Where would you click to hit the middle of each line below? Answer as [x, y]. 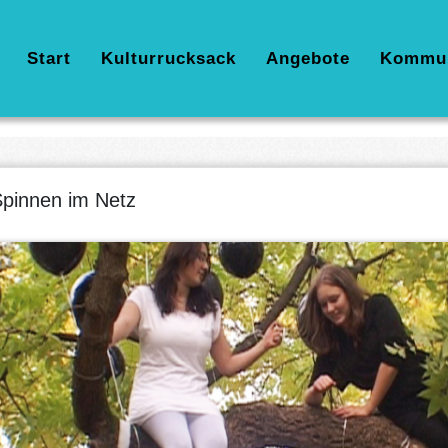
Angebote [308, 58]
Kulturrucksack [168, 58]
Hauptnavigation [89, 57]
